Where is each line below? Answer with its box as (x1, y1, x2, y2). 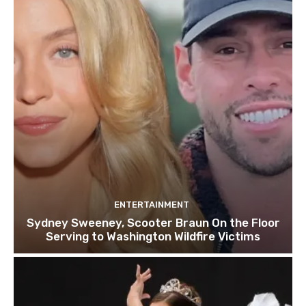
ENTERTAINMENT (113, 199, 189, 210)
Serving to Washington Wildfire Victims (46, 229, 260, 244)
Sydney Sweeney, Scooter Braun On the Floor (26, 216, 280, 230)
